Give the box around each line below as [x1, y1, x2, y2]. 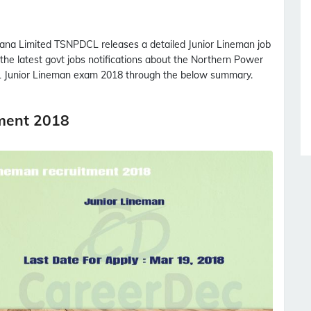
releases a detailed [99, 38, 188, 51]
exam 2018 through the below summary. [71, 69, 253, 81]
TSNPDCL [54, 38, 99, 51]
